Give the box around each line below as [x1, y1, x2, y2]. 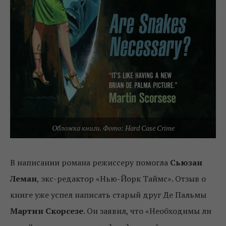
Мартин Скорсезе [10, 205, 83, 217]
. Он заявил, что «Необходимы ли [83, 205, 211, 217]
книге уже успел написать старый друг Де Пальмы [10, 189, 206, 201]
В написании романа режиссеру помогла [10, 157, 170, 168]
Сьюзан [170, 157, 202, 168]
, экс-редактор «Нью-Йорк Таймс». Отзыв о [37, 173, 206, 185]
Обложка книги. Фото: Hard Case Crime [51, 123, 175, 133]
